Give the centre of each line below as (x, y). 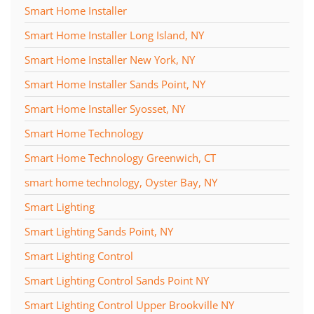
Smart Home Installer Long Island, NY (114, 35)
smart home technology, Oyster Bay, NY (121, 182)
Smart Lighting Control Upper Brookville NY (129, 305)
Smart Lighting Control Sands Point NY (117, 280)
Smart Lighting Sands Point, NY (99, 231)
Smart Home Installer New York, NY (110, 59)
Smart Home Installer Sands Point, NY (115, 84)
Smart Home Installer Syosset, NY (105, 108)
